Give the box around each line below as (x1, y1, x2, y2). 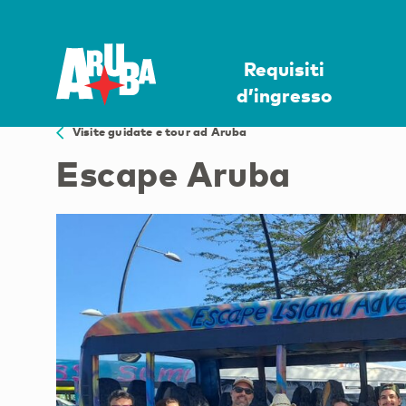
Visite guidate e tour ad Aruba (63, 124, 247, 140)
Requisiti (244, 56, 325, 81)
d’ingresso (237, 82, 333, 107)
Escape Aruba (56, 150, 291, 194)
